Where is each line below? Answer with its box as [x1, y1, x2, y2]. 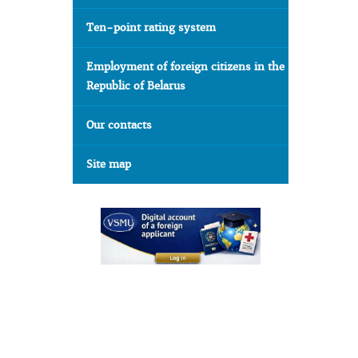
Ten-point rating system [86, 21, 216, 34]
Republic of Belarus [86, 79, 185, 93]
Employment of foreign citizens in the [86, 60, 284, 74]
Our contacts [86, 118, 152, 132]
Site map [86, 157, 131, 171]
